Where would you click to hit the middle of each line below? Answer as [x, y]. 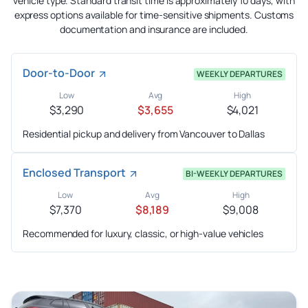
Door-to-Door [59, 73]
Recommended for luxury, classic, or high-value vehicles [143, 234]
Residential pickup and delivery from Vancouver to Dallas [144, 134]
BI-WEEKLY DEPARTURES [234, 174]
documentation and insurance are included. [154, 30]
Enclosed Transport [74, 173]
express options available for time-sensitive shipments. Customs [154, 15]
